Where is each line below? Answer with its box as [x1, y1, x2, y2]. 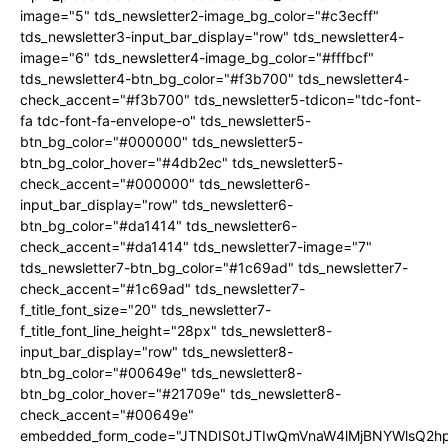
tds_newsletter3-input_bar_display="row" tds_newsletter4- [20, 27, 404, 45]
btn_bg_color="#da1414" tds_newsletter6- [20, 216, 297, 234]
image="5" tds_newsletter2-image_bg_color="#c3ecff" [20, 6, 379, 24]
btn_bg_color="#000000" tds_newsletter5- [20, 132, 303, 150]
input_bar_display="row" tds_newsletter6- [20, 195, 293, 213]
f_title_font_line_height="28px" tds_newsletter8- [20, 321, 332, 339]
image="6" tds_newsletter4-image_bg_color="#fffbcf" [20, 48, 374, 66]
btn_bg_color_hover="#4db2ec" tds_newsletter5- [20, 153, 343, 171]
